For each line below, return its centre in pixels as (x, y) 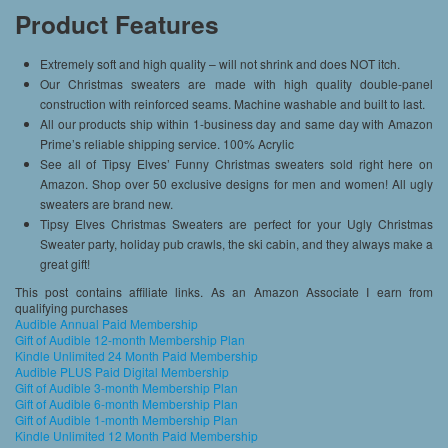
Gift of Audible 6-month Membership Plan (126, 403)
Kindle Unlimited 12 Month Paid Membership (136, 435)
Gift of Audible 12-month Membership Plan (130, 339)
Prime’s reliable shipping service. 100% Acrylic (167, 143)
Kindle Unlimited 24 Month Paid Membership (136, 355)
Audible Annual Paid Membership (106, 323)
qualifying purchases (71, 307)
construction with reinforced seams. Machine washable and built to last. (232, 103)
